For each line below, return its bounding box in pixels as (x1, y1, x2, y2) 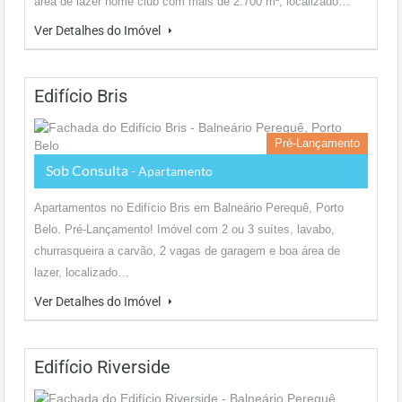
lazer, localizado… (34, 266, 129, 279)
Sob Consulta (46, 162, 131, 179)
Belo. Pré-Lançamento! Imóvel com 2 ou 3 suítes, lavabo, (34, 223, 335, 236)
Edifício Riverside (34, 356, 170, 378)
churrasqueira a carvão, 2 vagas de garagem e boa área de (34, 244, 340, 258)
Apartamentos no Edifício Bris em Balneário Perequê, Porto (34, 201, 344, 214)
